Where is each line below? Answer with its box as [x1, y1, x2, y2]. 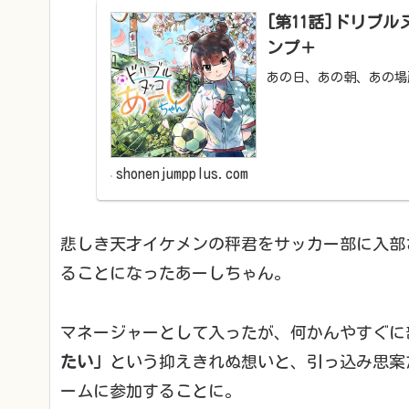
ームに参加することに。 [59, 382, 241, 399]
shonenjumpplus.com [116, 166, 249, 182]
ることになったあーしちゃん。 [59, 265, 290, 282]
